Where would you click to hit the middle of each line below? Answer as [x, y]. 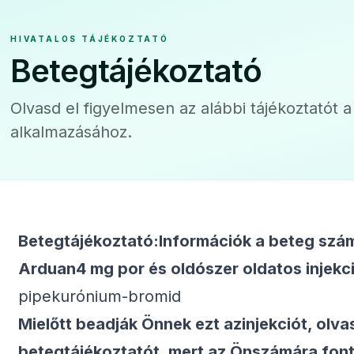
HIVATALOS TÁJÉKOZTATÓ [90, 39]
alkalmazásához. [71, 132]
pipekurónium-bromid [100, 296]
